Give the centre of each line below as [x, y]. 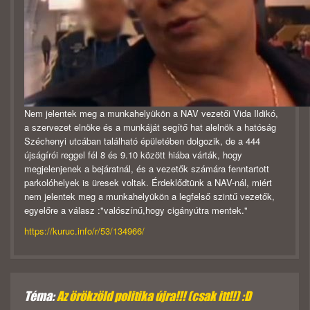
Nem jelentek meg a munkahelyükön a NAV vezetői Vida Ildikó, [151, 113]
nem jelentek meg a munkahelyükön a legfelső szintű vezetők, [149, 197]
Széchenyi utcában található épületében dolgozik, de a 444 [142, 141]
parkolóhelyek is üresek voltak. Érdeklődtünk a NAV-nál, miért [148, 183]
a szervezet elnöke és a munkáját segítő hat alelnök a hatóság [150, 127]
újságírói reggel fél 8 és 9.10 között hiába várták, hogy [133, 155]
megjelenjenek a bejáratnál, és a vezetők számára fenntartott [147, 169]
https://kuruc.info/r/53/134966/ [84, 231]
